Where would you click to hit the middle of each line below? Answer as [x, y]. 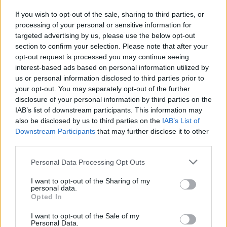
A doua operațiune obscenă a [133, 179]
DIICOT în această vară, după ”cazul [144, 190]
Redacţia [108, 67]
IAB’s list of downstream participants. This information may [109, 110]
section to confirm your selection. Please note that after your [111, 46]
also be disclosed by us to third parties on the [89, 121]
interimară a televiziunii [48, 9]
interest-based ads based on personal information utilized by [112, 67]
